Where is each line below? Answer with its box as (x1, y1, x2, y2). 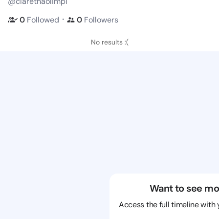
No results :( (90, 38, 129, 46)
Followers (84, 14, 118, 25)
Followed (27, 14, 59, 25)
